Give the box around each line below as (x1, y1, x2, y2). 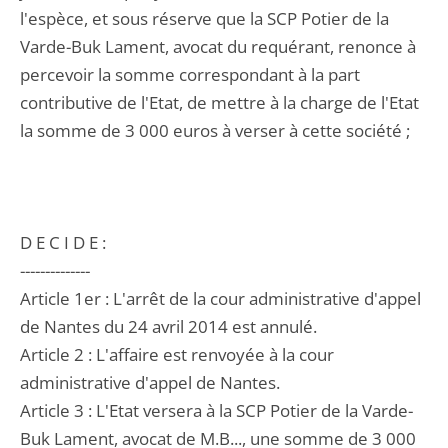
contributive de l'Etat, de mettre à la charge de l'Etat (20, 91, 419, 114)
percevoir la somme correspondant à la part (20, 63, 360, 86)
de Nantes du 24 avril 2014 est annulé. (20, 315, 317, 338)
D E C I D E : (20, 231, 106, 254)
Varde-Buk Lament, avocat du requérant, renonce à (20, 35, 416, 58)
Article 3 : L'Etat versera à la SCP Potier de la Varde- (20, 399, 413, 422)
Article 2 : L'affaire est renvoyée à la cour (20, 343, 334, 366)
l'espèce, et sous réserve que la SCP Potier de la (20, 7, 389, 30)
